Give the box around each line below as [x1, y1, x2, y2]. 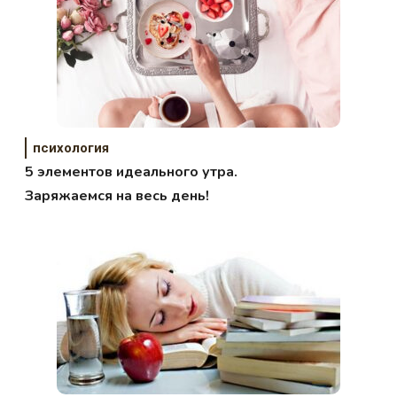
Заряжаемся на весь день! [25, 185, 210, 206]
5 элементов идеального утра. [25, 161, 238, 182]
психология [33, 139, 110, 156]
